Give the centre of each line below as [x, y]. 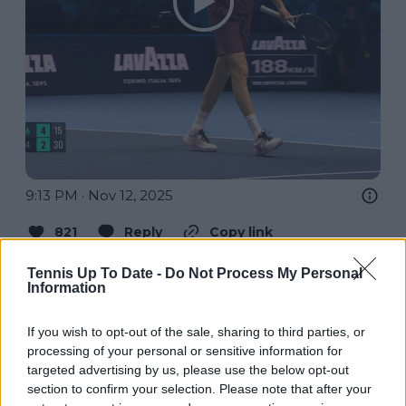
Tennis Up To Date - [96, 273]
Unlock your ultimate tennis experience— [229, 390]
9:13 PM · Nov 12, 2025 [99, 195]
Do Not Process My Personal [264, 273]
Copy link [241, 232]
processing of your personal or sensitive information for [185, 351]
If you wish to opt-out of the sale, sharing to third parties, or [196, 332]
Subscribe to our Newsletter [206, 366]
